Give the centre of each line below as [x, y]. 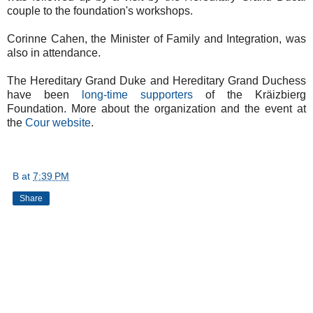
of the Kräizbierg [249, 94]
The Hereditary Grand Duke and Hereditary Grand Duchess [156, 80]
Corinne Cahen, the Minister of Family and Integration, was [156, 38]
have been [44, 94]
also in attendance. [54, 52]
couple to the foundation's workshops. [100, 10]
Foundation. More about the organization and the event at [156, 108]
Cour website [58, 122]
